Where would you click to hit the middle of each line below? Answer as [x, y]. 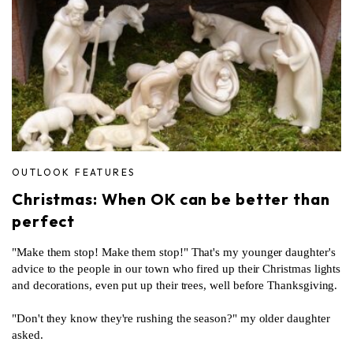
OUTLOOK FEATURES [74, 172]
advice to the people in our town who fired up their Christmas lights [176, 268]
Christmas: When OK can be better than [171, 199]
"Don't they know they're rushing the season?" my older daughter [171, 318]
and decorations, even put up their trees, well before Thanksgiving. [175, 285]
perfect [44, 221]
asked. [28, 334]
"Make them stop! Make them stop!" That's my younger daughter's [174, 252]
